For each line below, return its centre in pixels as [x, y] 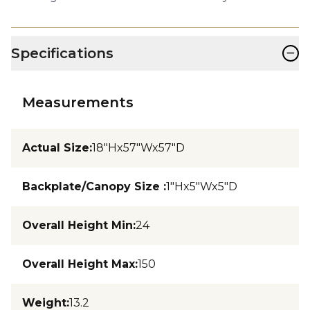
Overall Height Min [77, 225]
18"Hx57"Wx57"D [138, 147]
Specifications [62, 53]
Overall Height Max [79, 264]
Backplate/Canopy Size [93, 186]
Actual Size [56, 147]
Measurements [78, 102]
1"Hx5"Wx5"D [202, 186]
